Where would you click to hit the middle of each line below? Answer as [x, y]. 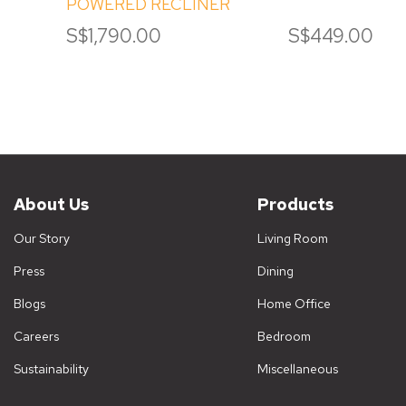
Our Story [42, 239]
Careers [36, 337]
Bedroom [284, 337]
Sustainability [51, 369]
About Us [51, 204]
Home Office [294, 304]
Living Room [292, 239]
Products [295, 204]
